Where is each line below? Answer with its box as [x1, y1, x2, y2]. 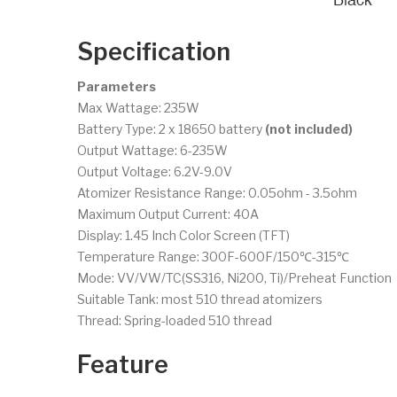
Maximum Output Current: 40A [77, 206, 259, 222]
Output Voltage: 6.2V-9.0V [77, 163, 232, 179]
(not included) [265, 121, 353, 136]
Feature [77, 349, 168, 379]
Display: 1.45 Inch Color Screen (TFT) [77, 227, 290, 243]
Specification [77, 36, 230, 66]
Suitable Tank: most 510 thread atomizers [77, 291, 323, 307]
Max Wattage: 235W [77, 99, 199, 115]
